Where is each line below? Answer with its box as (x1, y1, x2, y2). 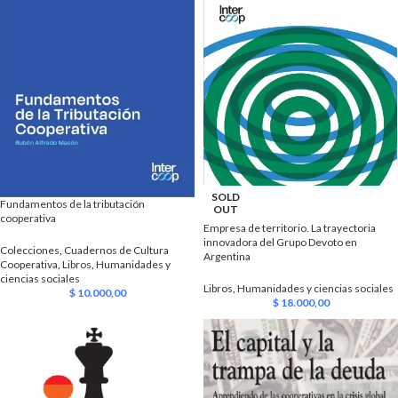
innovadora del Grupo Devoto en (203, 235, 357, 249)
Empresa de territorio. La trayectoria (203, 220, 376, 235)
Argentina (203, 249, 251, 263)
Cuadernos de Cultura (64, 243, 169, 257)
